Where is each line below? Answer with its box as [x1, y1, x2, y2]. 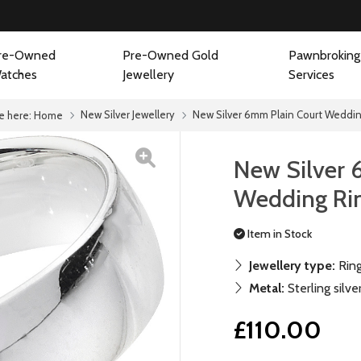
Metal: [249, 280, 284, 296]
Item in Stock [245, 226, 312, 241]
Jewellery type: [249, 258, 335, 273]
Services [288, 67, 335, 82]
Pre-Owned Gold [122, 48, 218, 63]
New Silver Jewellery [81, 108, 175, 121]
